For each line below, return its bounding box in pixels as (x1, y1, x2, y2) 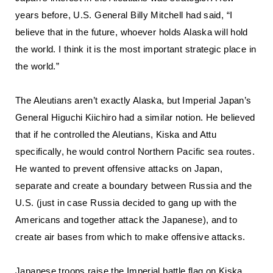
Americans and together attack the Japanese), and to (15, 214, 238, 225)
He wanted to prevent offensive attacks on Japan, (15, 163, 222, 174)
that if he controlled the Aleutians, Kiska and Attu (15, 129, 217, 140)
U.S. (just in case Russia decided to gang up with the (15, 197, 236, 208)
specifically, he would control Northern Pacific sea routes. (15, 146, 255, 157)
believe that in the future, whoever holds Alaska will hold (15, 27, 248, 37)
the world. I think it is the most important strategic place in (15, 44, 257, 54)
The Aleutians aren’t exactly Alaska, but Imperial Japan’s (15, 95, 252, 105)
